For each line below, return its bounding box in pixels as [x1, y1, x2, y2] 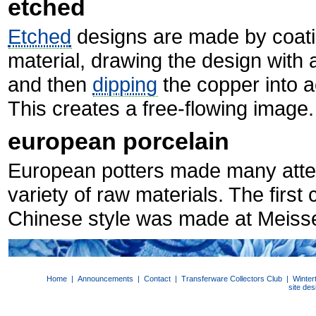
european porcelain [8, 128, 230, 154]
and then [8, 73, 93, 96]
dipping [92, 73, 158, 96]
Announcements [78, 274, 133, 283]
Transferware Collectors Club [181, 274, 282, 283]
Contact [144, 274, 171, 283]
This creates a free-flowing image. [8, 97, 315, 120]
